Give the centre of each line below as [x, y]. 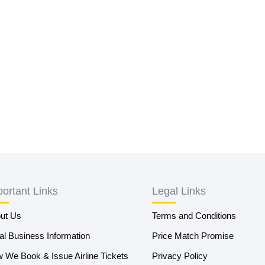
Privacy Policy [180, 256]
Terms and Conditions [194, 216]
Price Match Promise [193, 236]
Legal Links [179, 191]
